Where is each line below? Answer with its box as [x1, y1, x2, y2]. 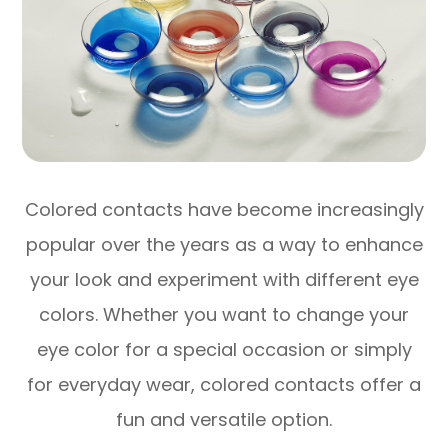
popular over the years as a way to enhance [25, 231, 423, 257]
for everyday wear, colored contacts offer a [27, 371, 421, 397]
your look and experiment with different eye [29, 266, 419, 292]
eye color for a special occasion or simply [36, 336, 412, 362]
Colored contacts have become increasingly [24, 196, 424, 222]
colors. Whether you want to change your [39, 301, 409, 327]
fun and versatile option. [116, 406, 332, 432]
